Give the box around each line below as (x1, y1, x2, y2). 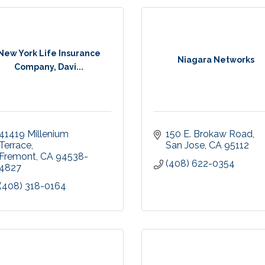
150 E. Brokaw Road (166, 128, 253, 140)
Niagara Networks (177, 55, 255, 64)
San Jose (166, 140, 205, 151)
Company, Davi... (14, 62, 84, 72)
